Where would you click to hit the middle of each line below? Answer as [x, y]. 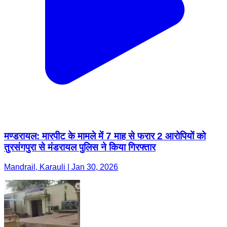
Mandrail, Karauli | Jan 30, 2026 [61, 167]
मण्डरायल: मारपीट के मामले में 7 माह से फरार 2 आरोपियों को [105, 136]
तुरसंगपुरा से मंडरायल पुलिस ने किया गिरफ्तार [80, 147]
